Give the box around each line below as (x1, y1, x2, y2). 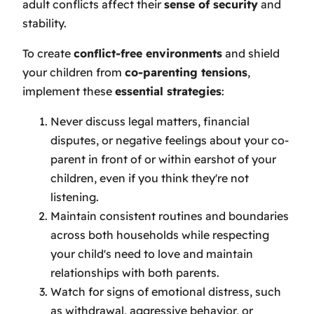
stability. (22, 15, 67, 30)
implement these (22, 83, 115, 98)
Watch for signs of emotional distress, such (50, 284, 281, 299)
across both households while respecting (50, 227, 269, 242)
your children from (22, 64, 125, 79)
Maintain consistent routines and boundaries (50, 208, 289, 223)
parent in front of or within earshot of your (50, 151, 276, 166)
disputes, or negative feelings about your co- (50, 132, 289, 147)
